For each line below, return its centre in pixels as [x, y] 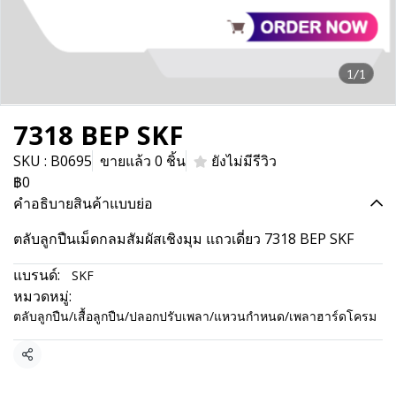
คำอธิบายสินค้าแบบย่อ [83, 203]
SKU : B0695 [53, 161]
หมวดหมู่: [42, 296]
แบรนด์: [37, 275]
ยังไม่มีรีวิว [244, 161]
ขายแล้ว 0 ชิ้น [143, 161]
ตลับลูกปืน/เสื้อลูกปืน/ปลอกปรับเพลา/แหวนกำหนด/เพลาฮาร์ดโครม [195, 316]
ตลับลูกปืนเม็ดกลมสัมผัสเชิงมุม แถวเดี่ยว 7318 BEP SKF [183, 239]
